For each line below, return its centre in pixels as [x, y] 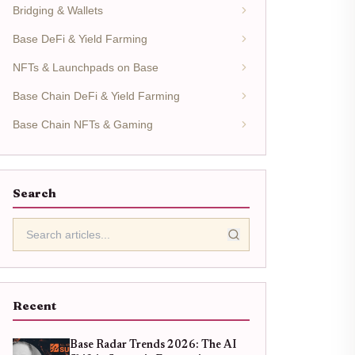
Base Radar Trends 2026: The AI [153, 345]
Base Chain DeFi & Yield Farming [96, 96]
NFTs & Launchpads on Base [85, 67]
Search [34, 193]
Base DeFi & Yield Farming [80, 39]
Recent [34, 306]
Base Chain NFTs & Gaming [82, 124]
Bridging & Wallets [57, 10]
